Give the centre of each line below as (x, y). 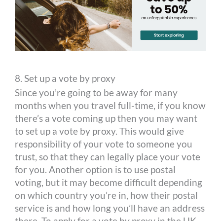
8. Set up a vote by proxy (65, 78)
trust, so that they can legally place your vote (108, 157)
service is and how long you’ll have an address (110, 208)
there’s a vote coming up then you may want (106, 118)
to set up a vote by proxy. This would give (100, 131)
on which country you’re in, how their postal (107, 195)
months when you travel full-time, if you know (110, 106)
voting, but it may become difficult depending (109, 183)
